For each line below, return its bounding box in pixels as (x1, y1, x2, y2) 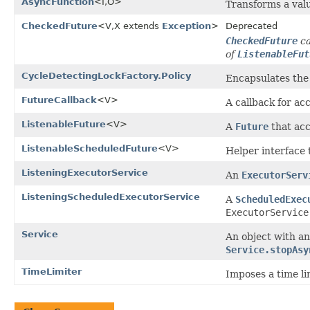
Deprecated (226, 20, 277, 31)
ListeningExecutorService (21, 167, 148, 178)
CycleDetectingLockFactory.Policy (21, 70, 191, 81)
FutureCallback (21, 94, 97, 105)
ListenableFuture (21, 118, 106, 129)
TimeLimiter (21, 266, 82, 277)
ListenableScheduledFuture (21, 143, 158, 154)
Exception (162, 20, 211, 31)
